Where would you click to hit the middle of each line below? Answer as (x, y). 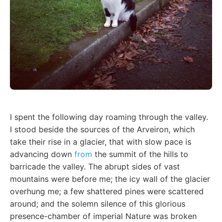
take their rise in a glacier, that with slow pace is (101, 141)
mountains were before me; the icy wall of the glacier (110, 179)
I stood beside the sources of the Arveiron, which (102, 129)
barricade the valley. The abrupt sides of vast (95, 166)
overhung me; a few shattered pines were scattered (107, 191)
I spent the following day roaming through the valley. (109, 117)
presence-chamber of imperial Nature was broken (103, 216)
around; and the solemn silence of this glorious (98, 203)
